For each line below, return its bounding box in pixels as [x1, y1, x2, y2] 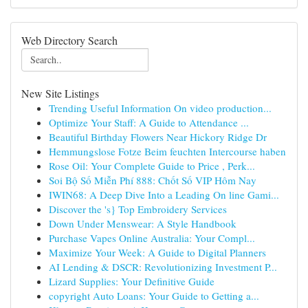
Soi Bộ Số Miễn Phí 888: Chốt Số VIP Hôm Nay [49, 173, 256, 187]
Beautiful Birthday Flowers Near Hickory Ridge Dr [49, 130, 267, 144]
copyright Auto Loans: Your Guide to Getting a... [49, 289, 259, 302]
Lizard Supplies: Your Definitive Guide [49, 274, 214, 288]
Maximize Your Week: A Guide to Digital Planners [49, 245, 266, 259]
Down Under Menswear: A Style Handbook [49, 217, 236, 230]
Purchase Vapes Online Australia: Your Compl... [49, 231, 255, 245]
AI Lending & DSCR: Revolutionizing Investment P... [49, 260, 277, 274]
